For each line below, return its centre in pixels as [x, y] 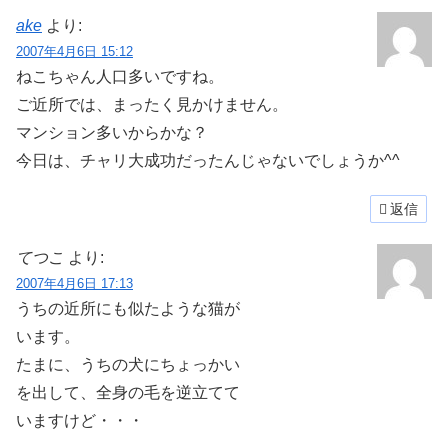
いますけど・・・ [80, 421]
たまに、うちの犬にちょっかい [128, 365]
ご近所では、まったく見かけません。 [152, 104]
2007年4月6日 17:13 [74, 284]
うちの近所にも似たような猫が [128, 309]
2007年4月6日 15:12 [74, 51]
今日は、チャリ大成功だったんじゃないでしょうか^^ [208, 160]
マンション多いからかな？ [112, 132]
